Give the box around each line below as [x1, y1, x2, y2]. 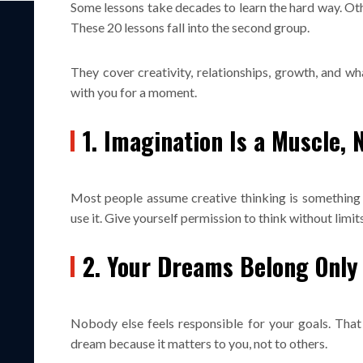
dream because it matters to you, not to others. [70, 335, 327, 351]
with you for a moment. [70, 83, 197, 100]
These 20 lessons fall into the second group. [70, 19, 310, 35]
